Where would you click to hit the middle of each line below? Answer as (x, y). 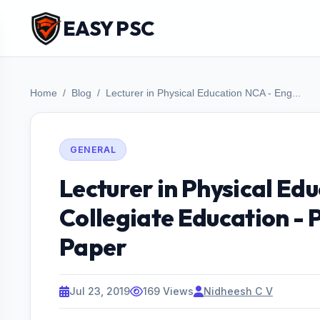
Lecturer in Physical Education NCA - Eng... (203, 93)
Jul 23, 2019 (100, 291)
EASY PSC (109, 28)
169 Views (168, 291)
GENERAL (93, 150)
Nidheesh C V (238, 291)
